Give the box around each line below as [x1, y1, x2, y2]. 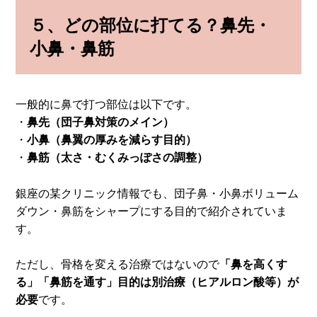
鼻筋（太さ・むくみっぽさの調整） [27, 151, 209, 164]
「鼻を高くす [219, 258, 288, 271]
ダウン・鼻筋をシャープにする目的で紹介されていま [16, 204, 288, 217]
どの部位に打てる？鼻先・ [64, 16, 272, 35]
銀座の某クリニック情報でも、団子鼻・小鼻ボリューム [16, 187, 299, 200]
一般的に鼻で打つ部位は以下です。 [16, 98, 197, 111]
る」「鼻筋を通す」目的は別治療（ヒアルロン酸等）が [16, 276, 299, 289]
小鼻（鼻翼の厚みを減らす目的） [27, 134, 197, 146]
